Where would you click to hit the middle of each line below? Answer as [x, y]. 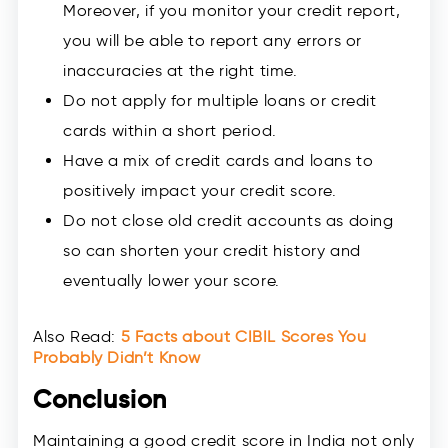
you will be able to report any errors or [213, 41]
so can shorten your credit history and [212, 251]
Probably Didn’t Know [117, 358]
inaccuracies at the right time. [180, 71]
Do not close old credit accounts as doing [228, 221]
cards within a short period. [170, 131]
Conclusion [100, 400]
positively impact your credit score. [200, 191]
